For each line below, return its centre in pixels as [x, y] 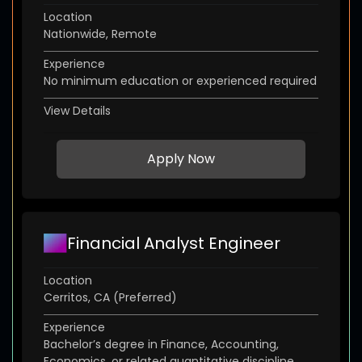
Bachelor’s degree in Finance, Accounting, [161, 345]
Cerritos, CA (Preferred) [110, 298]
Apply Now [181, 159]
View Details [77, 111]
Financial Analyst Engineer [174, 244]
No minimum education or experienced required [180, 81]
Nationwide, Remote [100, 34]
